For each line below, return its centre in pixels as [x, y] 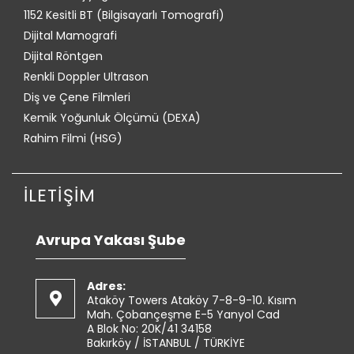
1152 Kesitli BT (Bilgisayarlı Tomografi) [124, 15]
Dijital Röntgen [63, 56]
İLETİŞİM [60, 195]
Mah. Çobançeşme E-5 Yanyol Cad [183, 314]
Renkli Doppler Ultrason [86, 76]
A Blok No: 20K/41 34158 [149, 328]
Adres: [106, 286]
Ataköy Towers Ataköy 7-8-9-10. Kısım [192, 300]
